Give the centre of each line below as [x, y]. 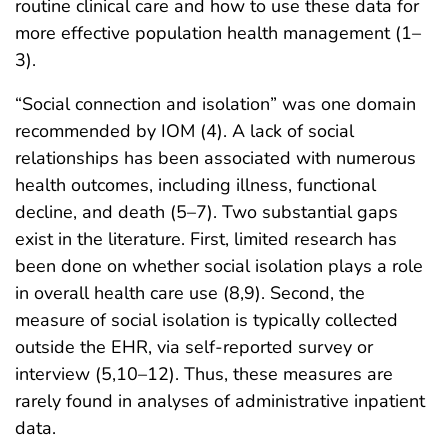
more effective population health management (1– [218, 32]
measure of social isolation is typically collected [206, 319]
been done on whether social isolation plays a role [219, 265]
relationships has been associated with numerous [215, 157]
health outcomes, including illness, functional [195, 184]
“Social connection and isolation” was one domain [215, 103]
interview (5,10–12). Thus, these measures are [204, 373]
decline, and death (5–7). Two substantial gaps [206, 211]
